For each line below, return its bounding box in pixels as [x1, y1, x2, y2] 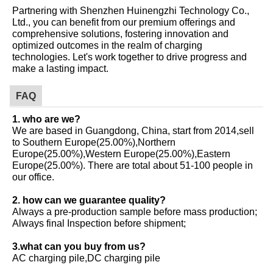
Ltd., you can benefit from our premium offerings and [12, 16, 235, 27]
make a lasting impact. [12, 62, 108, 74]
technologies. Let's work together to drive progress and [12, 51, 247, 62]
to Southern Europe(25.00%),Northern [12, 136, 175, 147]
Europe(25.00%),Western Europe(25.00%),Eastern [12, 147, 230, 159]
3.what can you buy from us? [12, 240, 146, 252]
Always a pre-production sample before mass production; [12, 205, 257, 217]
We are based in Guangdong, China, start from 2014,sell [12, 124, 254, 136]
